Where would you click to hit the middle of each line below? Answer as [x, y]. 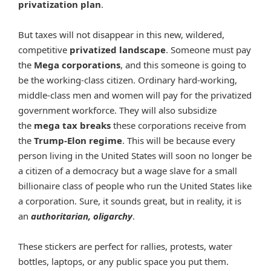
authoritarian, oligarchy [82, 216]
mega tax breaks [72, 125]
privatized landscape [118, 49]
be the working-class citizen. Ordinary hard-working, [128, 80]
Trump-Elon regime [78, 140]
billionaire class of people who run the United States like [135, 185]
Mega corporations [77, 64]
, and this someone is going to [183, 64]
